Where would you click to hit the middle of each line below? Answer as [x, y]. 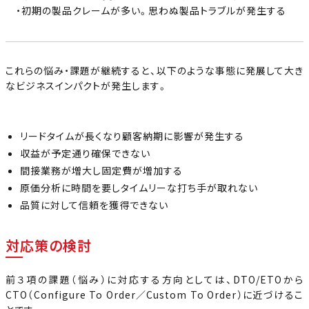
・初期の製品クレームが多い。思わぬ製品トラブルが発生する [151, 10]
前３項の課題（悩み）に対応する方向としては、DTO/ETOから [154, 279]
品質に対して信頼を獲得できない [94, 205]
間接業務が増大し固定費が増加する [101, 170]
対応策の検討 [49, 245]
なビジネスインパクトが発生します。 [87, 85]
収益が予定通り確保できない [85, 153]
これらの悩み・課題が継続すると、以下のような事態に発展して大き [154, 70]
